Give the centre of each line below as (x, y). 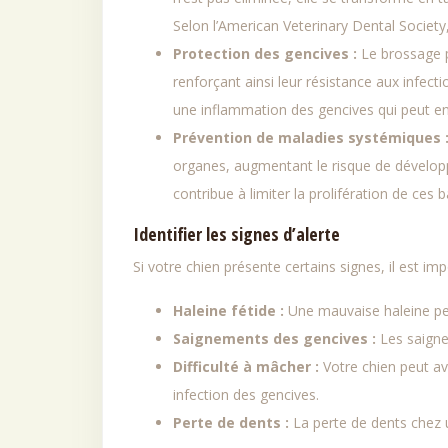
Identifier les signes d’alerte (236, 234)
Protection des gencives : (267, 53)
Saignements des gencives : (276, 338)
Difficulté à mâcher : (248, 366)
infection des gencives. (246, 394)
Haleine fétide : (230, 310)
